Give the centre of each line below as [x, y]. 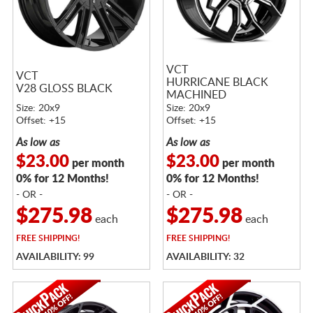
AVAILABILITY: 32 [205, 257]
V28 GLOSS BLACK [64, 88]
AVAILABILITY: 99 [55, 257]
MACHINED [196, 95]
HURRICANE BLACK [217, 82]
